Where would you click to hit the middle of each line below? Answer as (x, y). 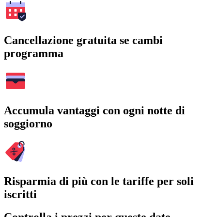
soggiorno (28, 124)
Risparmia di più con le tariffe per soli (99, 181)
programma (34, 53)
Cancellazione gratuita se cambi (83, 40)
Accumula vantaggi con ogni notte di (94, 111)
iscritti (20, 194)
